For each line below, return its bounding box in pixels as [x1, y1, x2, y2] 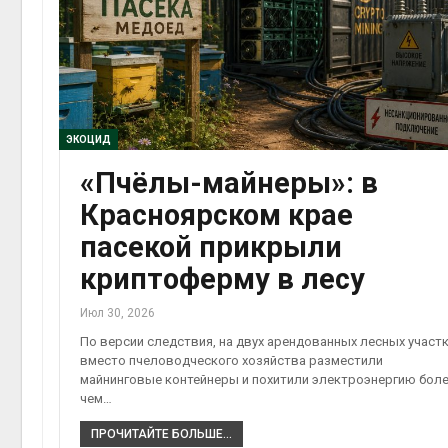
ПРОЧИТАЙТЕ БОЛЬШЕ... [91, 426, 232, 441]
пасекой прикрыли [80, 229, 342, 264]
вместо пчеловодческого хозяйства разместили [80, 352, 383, 368]
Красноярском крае [80, 197, 353, 232]
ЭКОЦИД [66, 133, 111, 145]
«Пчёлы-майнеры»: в [80, 165, 378, 200]
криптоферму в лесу [80, 261, 365, 296]
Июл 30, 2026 [80, 305, 155, 320]
